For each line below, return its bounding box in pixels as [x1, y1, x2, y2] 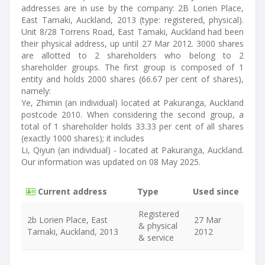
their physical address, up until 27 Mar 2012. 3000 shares [21, 38, 244, 49]
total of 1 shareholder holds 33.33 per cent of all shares [21, 121, 244, 132]
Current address [35, 186, 107, 197]
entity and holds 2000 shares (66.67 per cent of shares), [21, 73, 244, 85]
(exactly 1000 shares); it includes [21, 132, 144, 144]
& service [138, 232, 174, 243]
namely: [21, 85, 51, 96]
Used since [193, 186, 239, 197]
